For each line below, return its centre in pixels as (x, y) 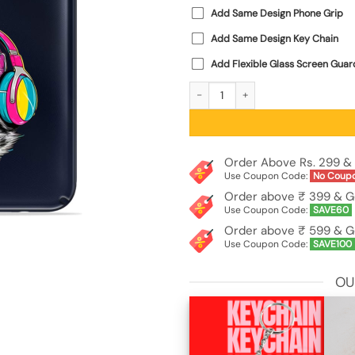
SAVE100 (332, 244)
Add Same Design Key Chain (275, 38)
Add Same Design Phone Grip (277, 13)
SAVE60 (330, 210)
